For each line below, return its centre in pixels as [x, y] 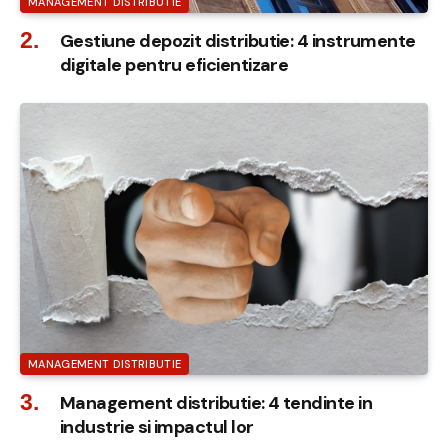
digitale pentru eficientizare [174, 65]
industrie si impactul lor [157, 427]
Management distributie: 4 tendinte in [216, 403]
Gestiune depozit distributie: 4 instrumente [238, 41]
